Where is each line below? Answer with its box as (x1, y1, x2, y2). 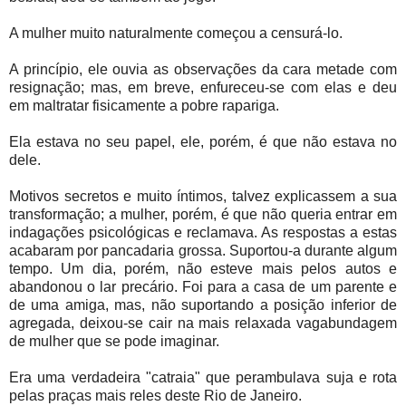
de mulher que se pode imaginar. (9, 333, 219, 350)
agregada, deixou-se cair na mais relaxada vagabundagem (9, 315, 397, 332)
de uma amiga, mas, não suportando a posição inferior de (9, 297, 397, 314)
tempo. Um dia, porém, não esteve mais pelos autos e (9, 261, 397, 277)
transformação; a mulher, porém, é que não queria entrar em (9, 207, 397, 223)
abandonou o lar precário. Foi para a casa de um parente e (9, 279, 397, 295)
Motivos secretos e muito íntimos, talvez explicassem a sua (9, 188, 397, 205)
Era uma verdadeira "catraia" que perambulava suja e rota (9, 370, 397, 386)
